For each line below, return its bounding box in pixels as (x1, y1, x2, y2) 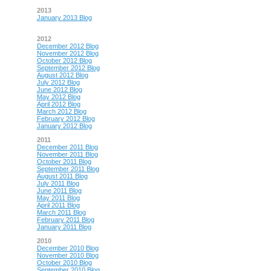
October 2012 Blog (36, 57, 92, 64)
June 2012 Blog (36, 86, 82, 93)
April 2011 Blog (36, 201, 80, 209)
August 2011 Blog (36, 172, 88, 180)
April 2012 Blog (36, 100, 80, 108)
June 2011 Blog (36, 187, 82, 194)
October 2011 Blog (36, 158, 91, 165)
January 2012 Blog (36, 122, 92, 129)
